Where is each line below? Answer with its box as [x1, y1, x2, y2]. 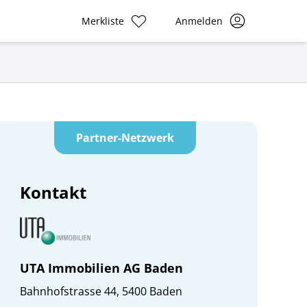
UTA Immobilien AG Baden [20, 260, 184, 276]
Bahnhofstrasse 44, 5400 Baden [20, 284, 183, 299]
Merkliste [82, 14, 124, 27]
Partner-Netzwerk [76, 130, 175, 145]
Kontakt [20, 181, 87, 204]
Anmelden [175, 14, 223, 27]
